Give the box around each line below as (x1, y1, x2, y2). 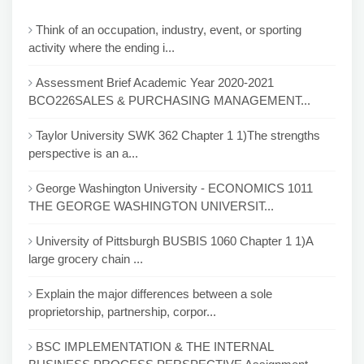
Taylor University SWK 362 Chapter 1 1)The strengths (36, 128, 320, 142)
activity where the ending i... (28, 41, 175, 54)
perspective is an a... (28, 146, 138, 160)
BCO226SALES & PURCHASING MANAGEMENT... (28, 93, 310, 107)
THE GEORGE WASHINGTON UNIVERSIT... (28, 199, 274, 213)
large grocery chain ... (28, 252, 143, 266)
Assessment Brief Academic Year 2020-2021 (36, 76, 274, 89)
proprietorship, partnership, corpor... (28, 305, 216, 318)
